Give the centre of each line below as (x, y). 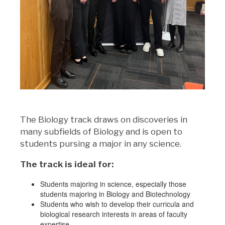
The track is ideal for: (67, 164)
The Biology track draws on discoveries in (104, 119)
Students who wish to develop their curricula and (117, 204)
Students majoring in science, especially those (113, 184)
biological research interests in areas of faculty (114, 214)
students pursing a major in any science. (102, 143)
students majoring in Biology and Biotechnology (116, 194)
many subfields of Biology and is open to (101, 131)
